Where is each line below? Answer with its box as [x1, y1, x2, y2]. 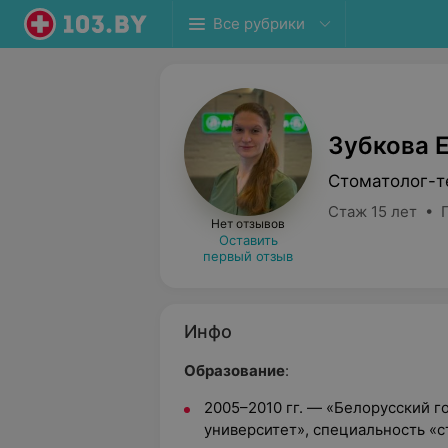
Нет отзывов [211, 216, 285, 231]
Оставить [218, 232, 278, 248]
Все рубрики [213, 14, 305, 33]
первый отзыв [203, 248, 293, 264]
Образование [184, 361, 285, 380]
